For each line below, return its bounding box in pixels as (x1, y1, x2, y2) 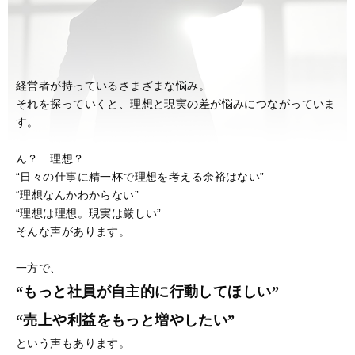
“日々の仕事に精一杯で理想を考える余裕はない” (16, 170, 265, 183)
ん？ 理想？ (16, 151, 85, 165)
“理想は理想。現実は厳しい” (16, 206, 162, 219)
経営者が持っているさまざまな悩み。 (16, 78, 211, 92)
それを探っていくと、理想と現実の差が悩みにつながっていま (16, 97, 336, 110)
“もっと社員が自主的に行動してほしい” (16, 283, 279, 300)
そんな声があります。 (16, 224, 131, 238)
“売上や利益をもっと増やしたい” (16, 311, 235, 328)
